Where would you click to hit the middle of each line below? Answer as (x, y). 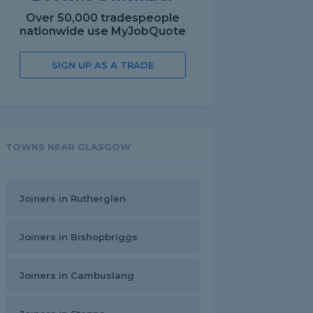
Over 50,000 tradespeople (103, 18)
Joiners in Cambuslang (77, 275)
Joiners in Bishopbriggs (79, 237)
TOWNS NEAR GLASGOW (68, 147)
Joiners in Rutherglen (73, 198)
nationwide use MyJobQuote (103, 31)
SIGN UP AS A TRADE (103, 65)
